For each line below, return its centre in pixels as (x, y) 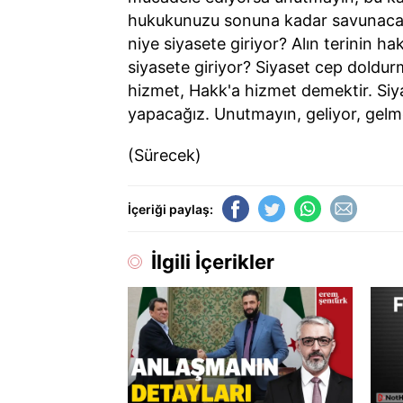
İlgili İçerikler (213, 262)
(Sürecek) (165, 155)
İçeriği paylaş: (170, 209)
